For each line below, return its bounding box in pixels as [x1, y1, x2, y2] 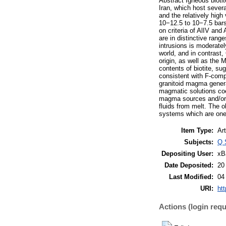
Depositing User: [161, 149, 213, 157]
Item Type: [181, 126, 213, 134]
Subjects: [184, 138, 213, 146]
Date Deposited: [164, 161, 213, 169]
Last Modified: [169, 173, 213, 181]
